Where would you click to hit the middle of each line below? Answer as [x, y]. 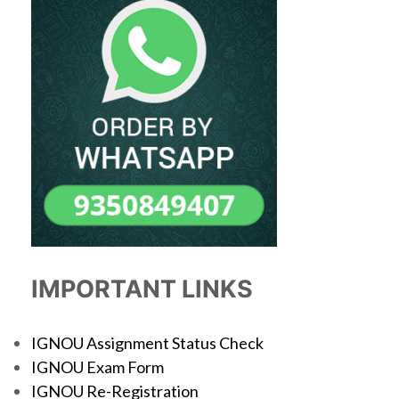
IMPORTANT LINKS [142, 289]
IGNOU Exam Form [98, 367]
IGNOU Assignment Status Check [147, 343]
